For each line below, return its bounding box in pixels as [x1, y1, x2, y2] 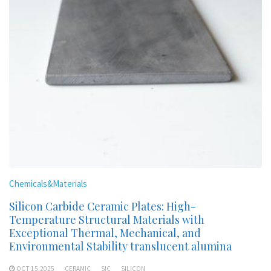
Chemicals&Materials [9, 178, 87, 189]
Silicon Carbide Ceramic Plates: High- [9, 199, 196, 214]
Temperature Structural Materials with [9, 212, 204, 227]
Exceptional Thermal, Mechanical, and [9, 226, 201, 240]
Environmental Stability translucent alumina [9, 239, 232, 253]
